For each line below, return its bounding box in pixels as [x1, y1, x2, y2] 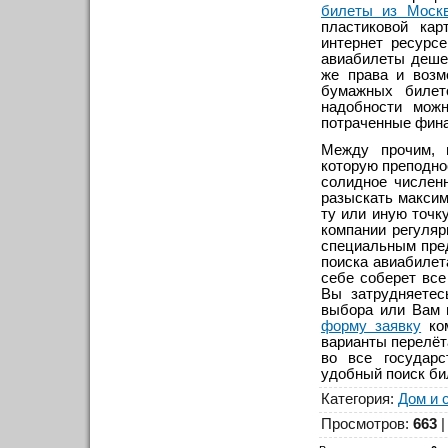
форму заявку [321, 317, 422, 334]
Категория [321, 390, 390, 407]
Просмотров [321, 415, 405, 432]
